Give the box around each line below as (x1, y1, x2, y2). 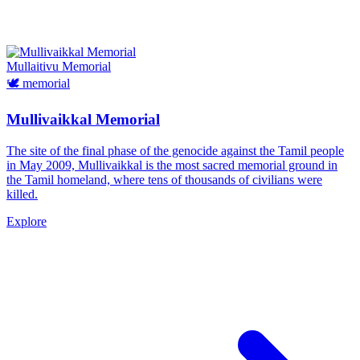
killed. (6, 186, 38, 201)
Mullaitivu (6, 59, 62, 74)
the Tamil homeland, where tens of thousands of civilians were (6, 172, 322, 186)
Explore (6, 214, 47, 228)
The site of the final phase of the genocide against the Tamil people (6, 143, 344, 157)
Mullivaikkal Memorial (6, 111, 160, 129)
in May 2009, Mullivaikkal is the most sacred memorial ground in (6, 157, 337, 172)
